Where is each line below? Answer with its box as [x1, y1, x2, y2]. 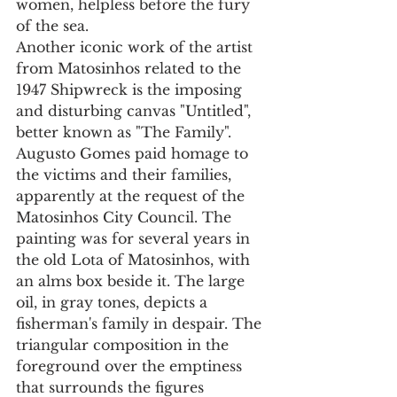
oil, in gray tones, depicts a [16, 293, 212, 312]
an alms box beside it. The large [16, 272, 249, 291]
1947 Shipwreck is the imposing [16, 81, 246, 99]
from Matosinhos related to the [16, 59, 245, 78]
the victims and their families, [16, 166, 236, 184]
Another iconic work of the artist [16, 38, 257, 57]
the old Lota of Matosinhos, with [16, 251, 254, 269]
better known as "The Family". [16, 123, 236, 142]
